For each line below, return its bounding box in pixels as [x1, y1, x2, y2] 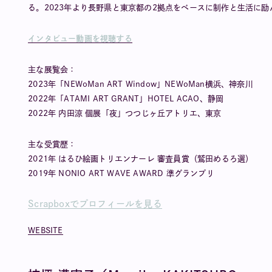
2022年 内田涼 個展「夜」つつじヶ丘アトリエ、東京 [28, 109, 222, 117]
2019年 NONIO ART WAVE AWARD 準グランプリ [28, 169, 214, 177]
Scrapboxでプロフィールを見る [28, 199, 162, 208]
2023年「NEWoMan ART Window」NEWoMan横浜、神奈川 [28, 80, 253, 88]
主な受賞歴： [28, 140, 76, 148]
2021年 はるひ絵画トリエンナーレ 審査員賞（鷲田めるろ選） [28, 155, 254, 163]
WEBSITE [28, 226, 63, 234]
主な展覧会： [28, 66, 76, 73]
